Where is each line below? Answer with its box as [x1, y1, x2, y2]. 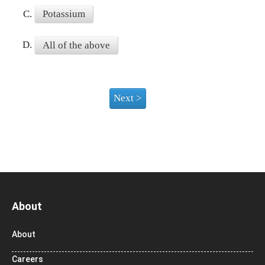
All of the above [43, 39, 110, 51]
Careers [12, 254, 43, 264]
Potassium [43, 8, 85, 20]
